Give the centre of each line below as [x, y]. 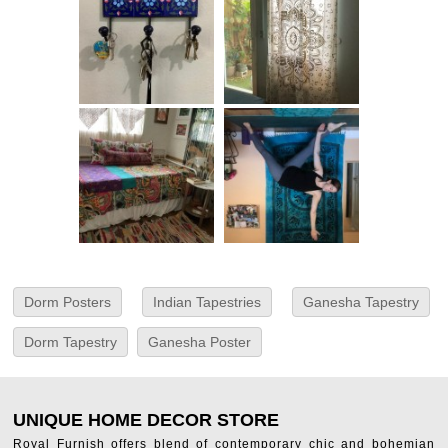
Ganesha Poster [200, 342]
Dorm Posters [68, 302]
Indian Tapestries [207, 302]
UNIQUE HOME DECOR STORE [146, 420]
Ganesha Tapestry [360, 302]
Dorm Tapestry [71, 342]
